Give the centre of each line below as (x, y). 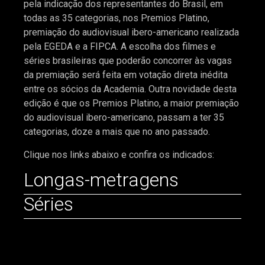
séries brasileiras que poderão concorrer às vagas (128, 61)
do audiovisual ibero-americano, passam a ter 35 (124, 118)
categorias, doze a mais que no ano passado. (117, 132)
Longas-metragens (101, 180)
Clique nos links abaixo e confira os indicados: (119, 154)
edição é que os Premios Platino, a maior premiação (131, 104)
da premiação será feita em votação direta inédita (126, 75)
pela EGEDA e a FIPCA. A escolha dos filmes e (120, 47)
